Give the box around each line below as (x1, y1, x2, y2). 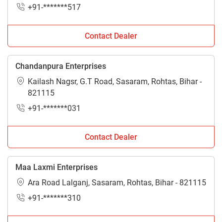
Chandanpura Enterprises (15, 61, 106, 71)
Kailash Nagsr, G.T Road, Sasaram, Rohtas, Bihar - (28, 76, 202, 86)
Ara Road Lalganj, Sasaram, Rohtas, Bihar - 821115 (28, 177, 206, 187)
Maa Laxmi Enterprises (15, 162, 98, 172)
